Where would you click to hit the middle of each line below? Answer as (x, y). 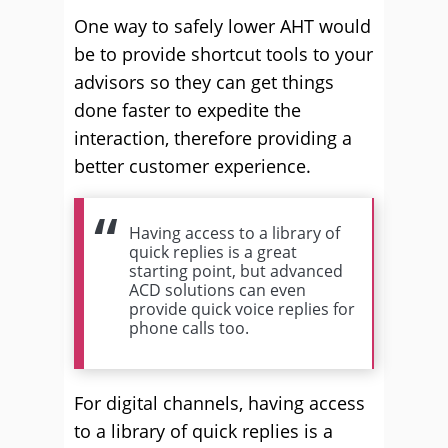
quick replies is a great (213, 252)
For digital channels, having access (219, 403)
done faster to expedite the (187, 110)
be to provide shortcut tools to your (223, 54)
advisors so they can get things (204, 82)
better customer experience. (192, 166)
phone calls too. (189, 328)
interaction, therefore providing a (213, 138)
